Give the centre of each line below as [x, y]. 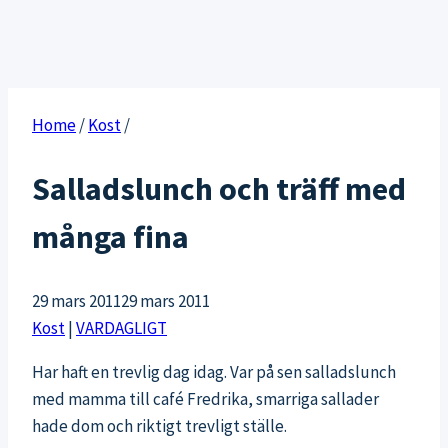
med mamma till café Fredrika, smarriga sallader [205, 399]
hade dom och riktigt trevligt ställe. [159, 426]
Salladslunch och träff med [219, 189]
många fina [110, 237]
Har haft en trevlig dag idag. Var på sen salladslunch [214, 372]
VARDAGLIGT [121, 328]
